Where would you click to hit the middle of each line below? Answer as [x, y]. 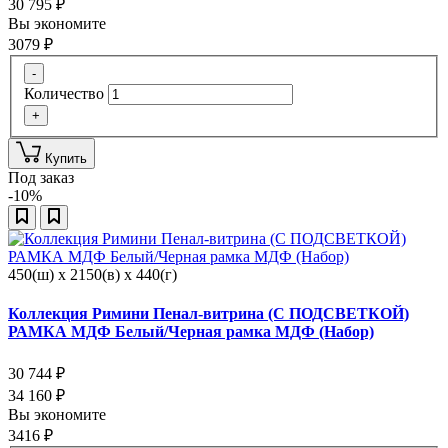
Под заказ [41, 177]
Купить [66, 158]
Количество [64, 93]
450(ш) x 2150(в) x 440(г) [92, 274]
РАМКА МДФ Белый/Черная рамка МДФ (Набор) [191, 331]
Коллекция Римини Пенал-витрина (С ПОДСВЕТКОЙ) [208, 313]
